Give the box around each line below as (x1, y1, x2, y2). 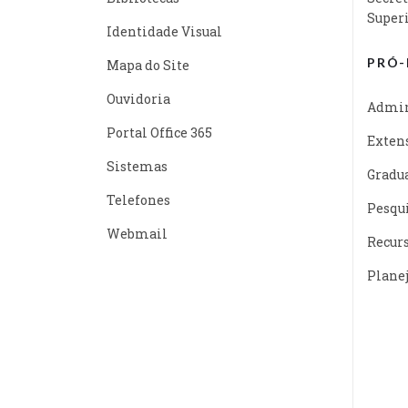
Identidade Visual (107, 22, 222, 40)
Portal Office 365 (107, 123, 212, 141)
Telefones (107, 190, 170, 209)
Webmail (107, 224, 168, 242)
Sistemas (107, 157, 168, 175)
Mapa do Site (107, 56, 189, 74)
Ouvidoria (107, 89, 170, 107)
